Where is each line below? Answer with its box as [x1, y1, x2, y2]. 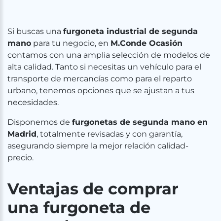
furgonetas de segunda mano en [72, 117, 208, 127]
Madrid [7, 129, 37, 139]
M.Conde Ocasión [110, 38, 183, 48]
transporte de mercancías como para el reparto [7, 74, 192, 83]
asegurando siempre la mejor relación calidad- [7, 141, 188, 150]
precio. [7, 153, 34, 162]
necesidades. [7, 98, 59, 107]
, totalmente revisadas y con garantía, [37, 129, 183, 139]
